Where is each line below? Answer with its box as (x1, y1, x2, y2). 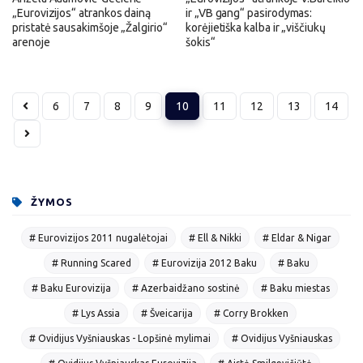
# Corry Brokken (214, 307, 288, 318)
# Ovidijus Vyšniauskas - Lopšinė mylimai (28, 332, 211, 344)
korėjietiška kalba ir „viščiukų (186, 20, 326, 34)
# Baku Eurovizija (31, 282, 111, 293)
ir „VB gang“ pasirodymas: (186, 6, 313, 19)
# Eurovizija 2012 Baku (152, 257, 257, 268)
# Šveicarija (141, 307, 193, 318)
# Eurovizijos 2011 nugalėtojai (29, 232, 168, 243)
